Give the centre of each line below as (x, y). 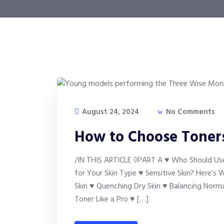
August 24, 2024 (109, 112)
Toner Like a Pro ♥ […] (111, 200)
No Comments (189, 112)
